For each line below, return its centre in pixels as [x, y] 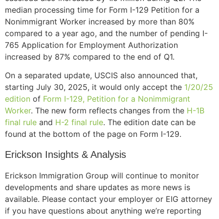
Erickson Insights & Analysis [66, 154]
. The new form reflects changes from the [108, 111]
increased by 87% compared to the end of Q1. [91, 57]
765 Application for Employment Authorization [91, 45]
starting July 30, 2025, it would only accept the [93, 87]
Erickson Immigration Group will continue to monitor [102, 175]
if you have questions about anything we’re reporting [103, 210]
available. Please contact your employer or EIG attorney [109, 199]
